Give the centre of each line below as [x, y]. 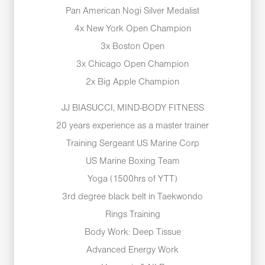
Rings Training [132, 214]
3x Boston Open [132, 46]
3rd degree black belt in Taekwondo [132, 197]
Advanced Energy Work [132, 250]
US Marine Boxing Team [132, 161]
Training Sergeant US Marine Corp [132, 143]
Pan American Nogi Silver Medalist [132, 11]
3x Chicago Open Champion [132, 64]
